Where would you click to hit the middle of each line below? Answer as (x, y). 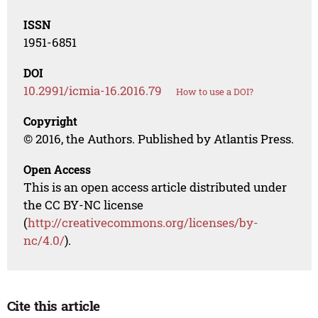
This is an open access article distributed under (155, 187)
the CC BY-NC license (84, 205)
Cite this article (54, 306)
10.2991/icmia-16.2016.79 (93, 91)
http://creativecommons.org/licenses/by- (143, 223)
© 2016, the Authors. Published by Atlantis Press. (159, 139)
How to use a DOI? (215, 92)
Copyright (51, 121)
